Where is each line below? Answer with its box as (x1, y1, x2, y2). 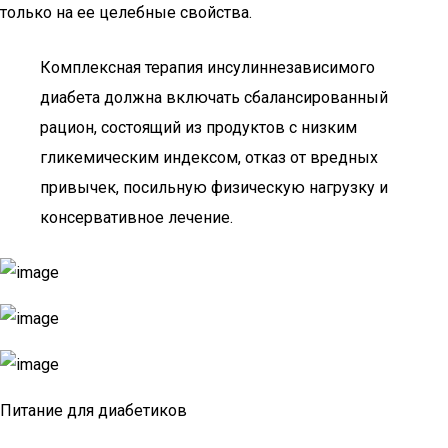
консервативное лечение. (40, 208, 233, 227)
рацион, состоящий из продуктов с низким (40, 118, 357, 137)
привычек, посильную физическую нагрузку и (40, 178, 388, 197)
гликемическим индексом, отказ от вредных (40, 148, 378, 167)
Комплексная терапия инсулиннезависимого (40, 58, 375, 77)
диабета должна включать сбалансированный (40, 88, 388, 107)
